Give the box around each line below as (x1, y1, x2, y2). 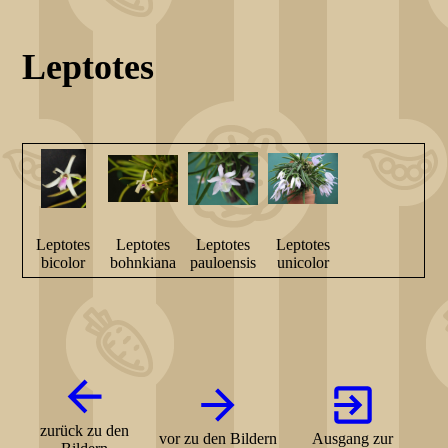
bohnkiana (110, 254, 177, 272)
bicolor (41, 254, 86, 272)
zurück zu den (39, 422, 129, 440)
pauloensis (190, 254, 257, 272)
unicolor (277, 254, 330, 272)
